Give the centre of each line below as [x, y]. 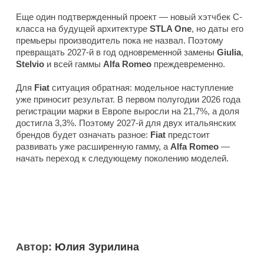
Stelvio [30, 64]
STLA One [171, 28]
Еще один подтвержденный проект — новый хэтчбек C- [129, 16]
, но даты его [217, 28]
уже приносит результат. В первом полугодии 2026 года [128, 99]
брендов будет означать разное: [83, 134]
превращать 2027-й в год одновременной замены [116, 52]
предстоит [188, 134]
